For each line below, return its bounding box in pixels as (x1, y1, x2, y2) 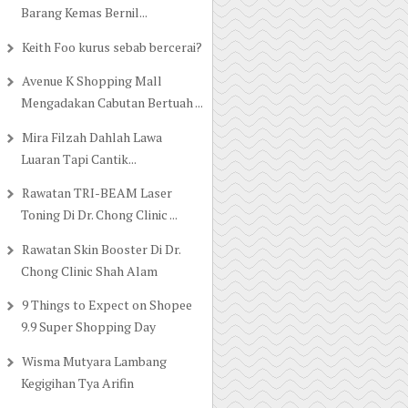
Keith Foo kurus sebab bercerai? (21, 37, 202, 56)
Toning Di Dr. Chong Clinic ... (20, 206, 178, 224)
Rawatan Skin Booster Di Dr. (21, 240, 181, 258)
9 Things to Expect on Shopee (21, 296, 192, 314)
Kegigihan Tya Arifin (20, 373, 134, 392)
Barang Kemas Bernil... (20, 4, 148, 22)
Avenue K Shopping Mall (21, 72, 162, 90)
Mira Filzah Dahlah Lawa (21, 127, 162, 146)
